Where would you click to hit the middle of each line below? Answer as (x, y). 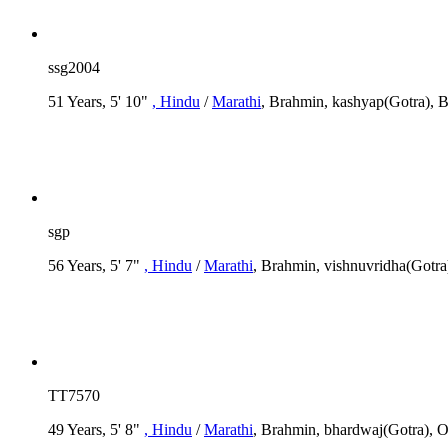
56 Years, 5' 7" (96, 265)
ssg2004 (74, 67)
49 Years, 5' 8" (96, 429)
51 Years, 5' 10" (100, 101)
